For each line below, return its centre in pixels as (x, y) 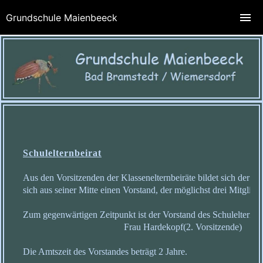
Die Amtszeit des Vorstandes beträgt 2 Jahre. (105, 252)
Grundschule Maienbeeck (62, 18)
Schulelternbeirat (62, 153)
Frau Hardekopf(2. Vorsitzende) (132, 227)
